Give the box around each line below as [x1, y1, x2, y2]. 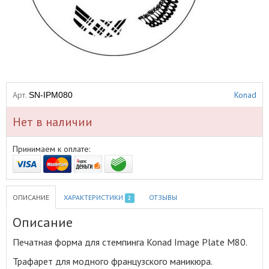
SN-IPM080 [29, 90, 73, 100]
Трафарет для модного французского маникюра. [13, 255, 212, 267]
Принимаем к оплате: [13, 144, 90, 154]
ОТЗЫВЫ [148, 193, 177, 202]
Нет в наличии [13, 114, 92, 130]
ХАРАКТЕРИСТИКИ [64, 193, 125, 202]
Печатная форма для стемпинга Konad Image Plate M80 [13, 236, 246, 248]
